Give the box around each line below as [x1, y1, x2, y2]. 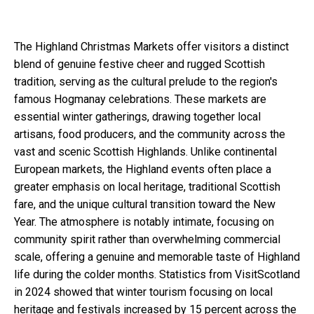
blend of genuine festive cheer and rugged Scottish [14, 57, 265, 71]
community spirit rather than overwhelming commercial [14, 232, 280, 246]
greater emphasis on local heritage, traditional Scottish [14, 179, 280, 193]
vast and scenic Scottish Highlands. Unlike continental [14, 144, 277, 158]
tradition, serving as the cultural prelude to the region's [14, 74, 278, 88]
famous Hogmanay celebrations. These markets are [14, 92, 266, 106]
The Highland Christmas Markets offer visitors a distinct [14, 39, 289, 53]
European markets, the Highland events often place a [14, 162, 271, 176]
